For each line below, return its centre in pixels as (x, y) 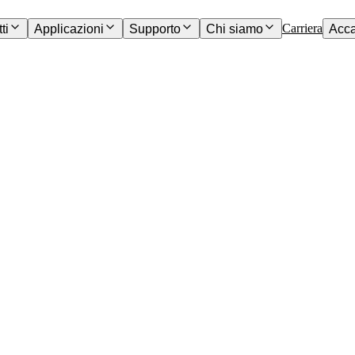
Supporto (155, 29)
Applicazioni (69, 29)
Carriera (302, 28)
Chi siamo (234, 29)
